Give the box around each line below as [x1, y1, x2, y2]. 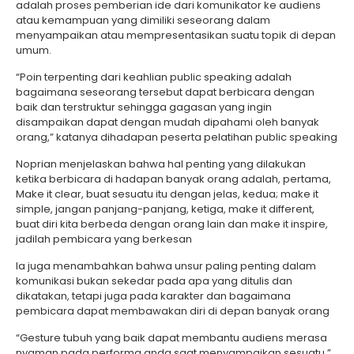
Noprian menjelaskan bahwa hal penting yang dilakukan [16, 156, 306, 171]
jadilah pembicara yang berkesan [16, 232, 192, 247]
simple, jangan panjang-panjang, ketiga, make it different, [16, 201, 314, 217]
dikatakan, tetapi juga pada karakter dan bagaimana [16, 288, 291, 303]
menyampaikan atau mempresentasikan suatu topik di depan [16, 28, 336, 43]
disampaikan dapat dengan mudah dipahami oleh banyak [16, 115, 319, 130]
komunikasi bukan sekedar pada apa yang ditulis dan [16, 273, 292, 288]
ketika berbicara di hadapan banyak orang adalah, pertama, [16, 171, 331, 186]
